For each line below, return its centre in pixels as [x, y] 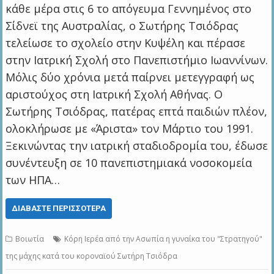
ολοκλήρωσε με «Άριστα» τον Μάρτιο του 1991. [130, 129]
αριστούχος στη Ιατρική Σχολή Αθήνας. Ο [114, 94]
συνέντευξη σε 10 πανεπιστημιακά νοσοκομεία [129, 163]
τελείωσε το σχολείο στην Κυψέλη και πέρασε [126, 43]
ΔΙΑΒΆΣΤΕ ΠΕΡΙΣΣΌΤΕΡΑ [59, 209]
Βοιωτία [30, 239]
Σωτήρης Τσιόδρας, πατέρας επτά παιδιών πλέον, [137, 112]
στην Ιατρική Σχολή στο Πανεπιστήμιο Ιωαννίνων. [137, 60]
